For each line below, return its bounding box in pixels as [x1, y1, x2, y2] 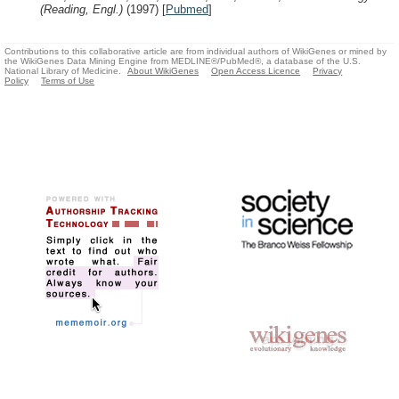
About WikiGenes [127, 66, 199, 77]
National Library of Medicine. [4, 66, 121, 77]
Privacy [313, 66, 343, 77]
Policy [4, 76, 28, 86]
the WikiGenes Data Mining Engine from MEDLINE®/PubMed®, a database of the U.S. [4, 56, 361, 67]
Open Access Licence [211, 66, 301, 77]
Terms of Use [41, 76, 95, 86]
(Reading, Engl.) [40, 2, 126, 16]
